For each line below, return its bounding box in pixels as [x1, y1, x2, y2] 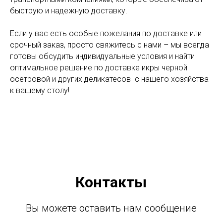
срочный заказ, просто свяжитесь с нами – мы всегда [10, 40, 209, 50]
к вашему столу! [10, 85, 69, 95]
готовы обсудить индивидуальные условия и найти [10, 51, 195, 61]
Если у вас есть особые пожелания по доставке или [10, 28, 202, 38]
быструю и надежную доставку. [10, 5, 127, 15]
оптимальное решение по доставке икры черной [10, 62, 187, 72]
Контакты [75, 173, 147, 191]
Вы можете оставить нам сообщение [25, 202, 197, 214]
